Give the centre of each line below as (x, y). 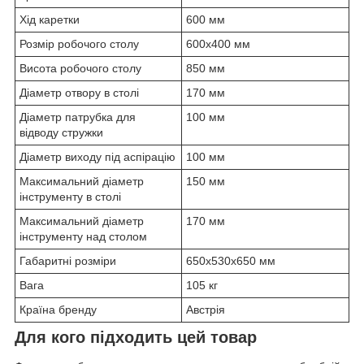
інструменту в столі (70, 197)
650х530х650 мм (231, 261)
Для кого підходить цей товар (136, 338)
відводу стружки (61, 133)
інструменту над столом (83, 237)
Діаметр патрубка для (78, 117)
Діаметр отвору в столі (79, 93)
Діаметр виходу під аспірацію (97, 157)
